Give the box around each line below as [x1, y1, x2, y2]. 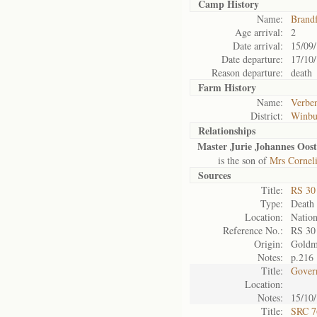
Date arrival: [233, 39, 283, 52]
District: [250, 109, 283, 122]
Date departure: [221, 52, 283, 66]
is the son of [197, 154, 270, 167]
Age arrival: [235, 25, 283, 39]
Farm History [198, 80, 256, 95]
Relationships [198, 123, 255, 138]
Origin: [254, 237, 283, 250]
